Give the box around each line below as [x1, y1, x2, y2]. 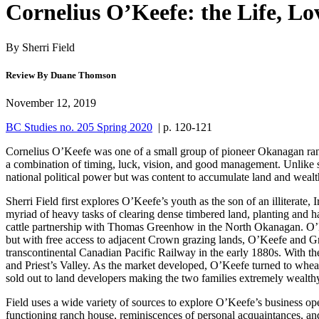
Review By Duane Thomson [6, 69, 116, 80]
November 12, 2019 [6, 97, 96, 109]
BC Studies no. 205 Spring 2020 [6, 121, 152, 133]
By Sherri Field [6, 41, 75, 53]
